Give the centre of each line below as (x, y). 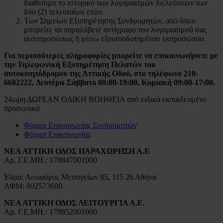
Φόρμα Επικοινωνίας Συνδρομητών (80, 125)
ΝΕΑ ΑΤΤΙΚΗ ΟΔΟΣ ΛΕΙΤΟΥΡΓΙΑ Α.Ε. (74, 203)
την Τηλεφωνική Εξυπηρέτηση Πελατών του (80, 64)
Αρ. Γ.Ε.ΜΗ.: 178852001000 (51, 212)
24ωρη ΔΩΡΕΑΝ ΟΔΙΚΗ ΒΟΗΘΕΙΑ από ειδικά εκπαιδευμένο (105, 99)
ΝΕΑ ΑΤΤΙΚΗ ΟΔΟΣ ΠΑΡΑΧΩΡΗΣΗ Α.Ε (77, 151)
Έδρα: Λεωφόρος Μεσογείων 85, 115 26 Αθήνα (80, 177)
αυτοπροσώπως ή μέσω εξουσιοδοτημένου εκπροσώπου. (115, 38)
